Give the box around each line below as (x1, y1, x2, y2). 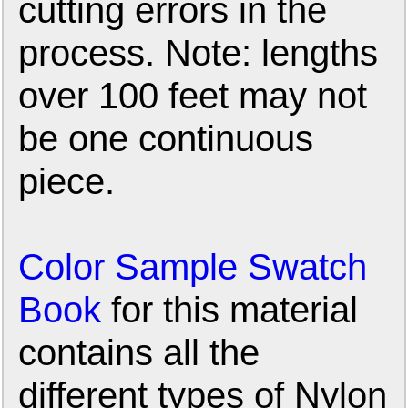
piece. (18, 160, 116, 203)
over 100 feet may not (18, 75, 368, 117)
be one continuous (18, 117, 314, 160)
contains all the (18, 331, 260, 374)
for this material (101, 289, 359, 331)
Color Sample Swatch (18, 246, 368, 289)
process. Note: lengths (18, 32, 379, 75)
